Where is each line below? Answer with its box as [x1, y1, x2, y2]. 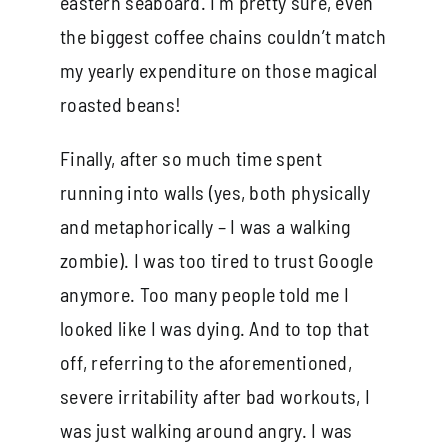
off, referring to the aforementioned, [59, 349, 353, 374]
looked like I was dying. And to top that [59, 315, 369, 340]
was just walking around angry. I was [59, 417, 353, 442]
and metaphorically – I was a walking [59, 213, 351, 238]
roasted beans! [59, 91, 182, 116]
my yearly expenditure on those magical [59, 57, 378, 82]
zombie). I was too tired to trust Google [59, 247, 373, 272]
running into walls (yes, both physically [59, 179, 370, 204]
